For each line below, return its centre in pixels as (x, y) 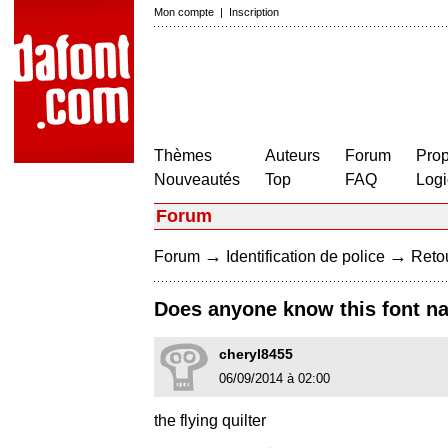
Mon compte (184, 12)
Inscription (254, 12)
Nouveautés (197, 179)
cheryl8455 (256, 354)
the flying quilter (210, 421)
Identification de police (305, 256)
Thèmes (183, 155)
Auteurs (292, 155)
